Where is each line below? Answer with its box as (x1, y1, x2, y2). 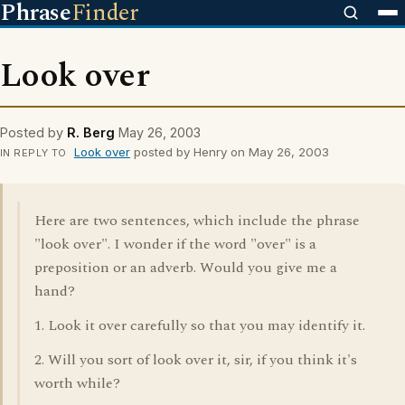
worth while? (34, 372, 120, 394)
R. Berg (67, 125, 115, 140)
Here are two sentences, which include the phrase (34, 210, 360, 231)
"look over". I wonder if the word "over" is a (34, 233, 316, 255)
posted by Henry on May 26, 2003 (129, 145, 329, 159)
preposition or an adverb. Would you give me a (34, 257, 337, 278)
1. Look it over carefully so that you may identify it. (34, 315, 365, 336)
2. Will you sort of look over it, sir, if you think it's (34, 349, 357, 371)
